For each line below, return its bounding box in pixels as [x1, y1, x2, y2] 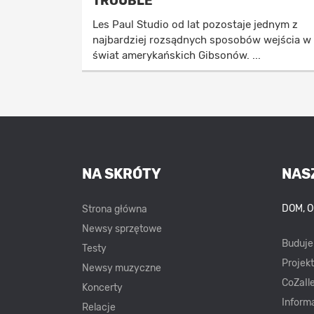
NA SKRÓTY [82, 165, 161, 183]
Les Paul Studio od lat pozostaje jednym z [93, 18, 298, 32]
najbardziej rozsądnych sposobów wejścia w [93, 34, 311, 47]
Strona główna [82, 203, 147, 216]
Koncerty [82, 282, 123, 294]
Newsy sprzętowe [82, 223, 162, 235]
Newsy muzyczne [82, 262, 161, 275]
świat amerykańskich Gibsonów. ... [93, 49, 261, 62]
